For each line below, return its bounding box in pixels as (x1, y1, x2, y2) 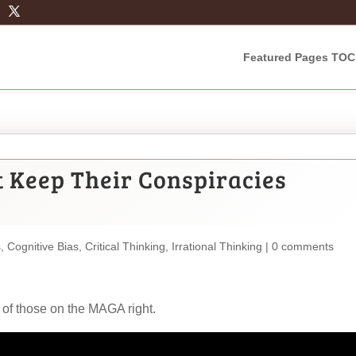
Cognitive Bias (7, 240, 79, 253)
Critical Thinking (85, 240, 165, 253)
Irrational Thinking (172, 240, 262, 253)
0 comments (272, 240, 334, 253)
